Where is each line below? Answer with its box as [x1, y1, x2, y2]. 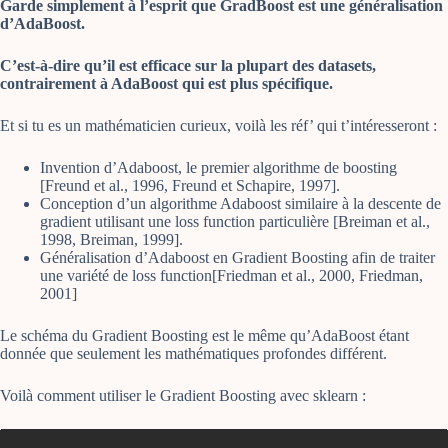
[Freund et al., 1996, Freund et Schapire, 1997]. [40, 177, 340, 195]
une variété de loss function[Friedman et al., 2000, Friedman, [40, 267, 423, 285]
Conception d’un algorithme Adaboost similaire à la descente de [40, 195, 441, 213]
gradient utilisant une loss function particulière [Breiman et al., [40, 213, 430, 231]
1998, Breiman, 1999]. [40, 231, 183, 249]
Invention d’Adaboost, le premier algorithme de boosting [40, 159, 397, 177]
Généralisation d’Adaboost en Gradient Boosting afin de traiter [40, 249, 435, 267]
